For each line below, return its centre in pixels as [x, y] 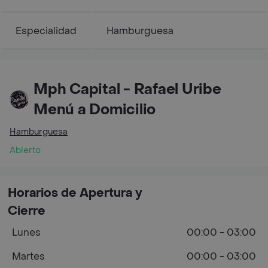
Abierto [25, 150]
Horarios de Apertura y [75, 193]
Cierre [27, 211]
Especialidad [46, 31]
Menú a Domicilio [95, 109]
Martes [28, 256]
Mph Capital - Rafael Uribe [127, 89]
